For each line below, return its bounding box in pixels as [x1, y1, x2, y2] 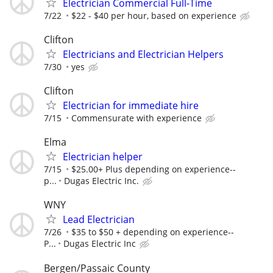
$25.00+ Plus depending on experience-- [71, 163, 236, 175]
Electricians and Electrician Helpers [63, 47, 224, 61]
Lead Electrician [63, 213, 135, 227]
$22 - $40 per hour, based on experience [71, 9, 236, 21]
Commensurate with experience [71, 112, 202, 124]
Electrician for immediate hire [63, 98, 199, 112]
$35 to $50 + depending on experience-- [71, 226, 234, 238]
